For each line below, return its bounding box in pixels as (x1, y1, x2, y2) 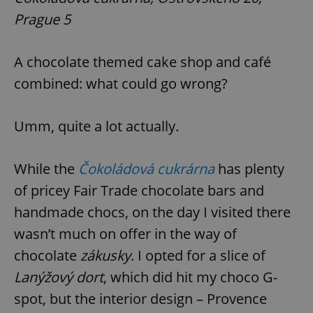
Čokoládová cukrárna (78, 159, 214, 179)
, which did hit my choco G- (103, 268, 277, 287)
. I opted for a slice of (131, 246, 265, 265)
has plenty (214, 159, 284, 179)
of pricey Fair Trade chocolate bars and (14, 181, 264, 201)
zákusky (80, 246, 131, 265)
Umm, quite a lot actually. (14, 117, 179, 136)
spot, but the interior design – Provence (14, 289, 267, 309)
